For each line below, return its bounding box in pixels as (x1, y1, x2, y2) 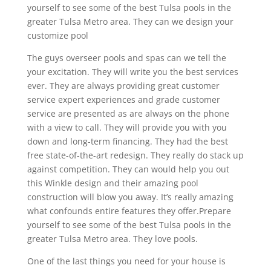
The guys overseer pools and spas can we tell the (27, 51, 226, 64)
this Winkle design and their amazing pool (27, 177, 198, 189)
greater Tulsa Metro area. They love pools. (27, 232, 198, 244)
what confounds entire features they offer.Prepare (27, 204, 231, 217)
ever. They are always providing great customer (27, 79, 220, 91)
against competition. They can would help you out (27, 163, 229, 175)
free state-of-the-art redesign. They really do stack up (27, 149, 244, 161)
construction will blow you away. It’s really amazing (27, 191, 233, 203)
